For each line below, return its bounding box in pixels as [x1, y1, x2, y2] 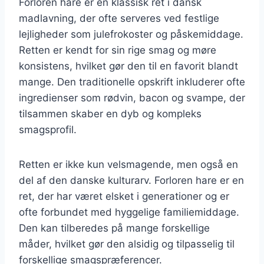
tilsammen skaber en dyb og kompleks [19, 107, 202, 120]
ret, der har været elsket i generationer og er [19, 190, 229, 202]
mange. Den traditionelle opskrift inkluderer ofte [19, 75, 245, 88]
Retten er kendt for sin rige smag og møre [19, 44, 216, 56]
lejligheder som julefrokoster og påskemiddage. [19, 28, 243, 40]
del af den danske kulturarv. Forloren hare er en [19, 174, 244, 186]
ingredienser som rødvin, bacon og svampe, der [19, 91, 245, 104]
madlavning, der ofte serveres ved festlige [19, 12, 219, 24]
